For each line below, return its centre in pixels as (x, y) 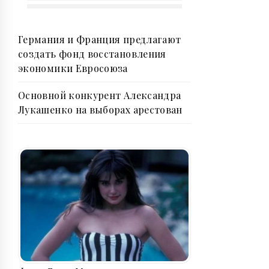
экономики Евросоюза (73, 68)
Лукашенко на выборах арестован (100, 109)
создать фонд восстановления (92, 53)
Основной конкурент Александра (100, 95)
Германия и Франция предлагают (100, 39)
